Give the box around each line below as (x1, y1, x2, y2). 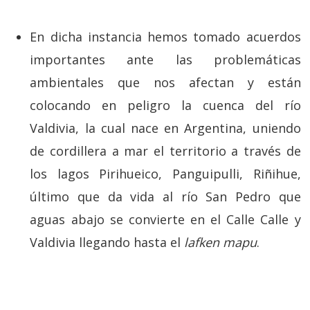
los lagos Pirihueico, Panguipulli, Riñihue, (30, 165, 301, 182)
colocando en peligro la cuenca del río (30, 97, 301, 113)
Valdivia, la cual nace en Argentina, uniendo (30, 120, 301, 136)
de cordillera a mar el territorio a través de (30, 143, 301, 159)
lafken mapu (184, 234, 257, 250)
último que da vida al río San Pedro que (30, 188, 301, 205)
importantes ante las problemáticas (30, 51, 301, 68)
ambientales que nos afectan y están (30, 74, 301, 91)
